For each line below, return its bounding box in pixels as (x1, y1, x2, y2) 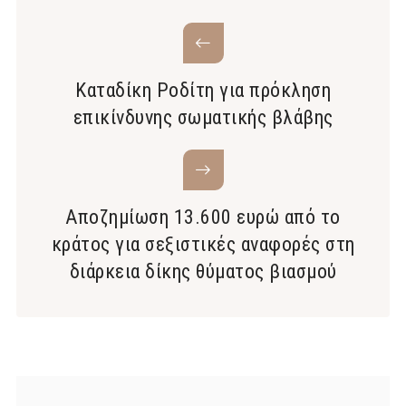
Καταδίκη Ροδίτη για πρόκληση (75, 78, 331, 101)
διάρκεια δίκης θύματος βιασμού (69, 259, 337, 283)
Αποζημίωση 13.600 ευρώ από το (65, 205, 341, 228)
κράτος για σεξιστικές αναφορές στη (51, 232, 355, 256)
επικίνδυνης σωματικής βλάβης (72, 105, 333, 129)
